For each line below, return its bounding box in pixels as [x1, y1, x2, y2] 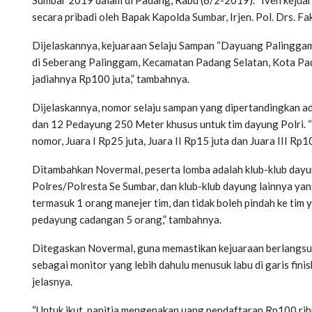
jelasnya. [32, 274, 72, 288]
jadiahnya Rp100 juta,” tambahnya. [32, 72, 189, 85]
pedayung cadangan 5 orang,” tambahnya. [32, 212, 221, 226]
